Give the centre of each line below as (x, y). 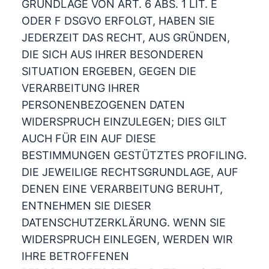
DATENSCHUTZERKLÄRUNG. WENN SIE (123, 222)
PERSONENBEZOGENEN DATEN (103, 105)
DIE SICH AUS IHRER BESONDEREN (112, 54)
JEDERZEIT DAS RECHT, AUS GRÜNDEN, (125, 38)
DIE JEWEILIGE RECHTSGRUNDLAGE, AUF (130, 172)
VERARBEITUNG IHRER (80, 88)
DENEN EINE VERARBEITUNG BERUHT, (122, 189)
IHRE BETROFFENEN (75, 256)
